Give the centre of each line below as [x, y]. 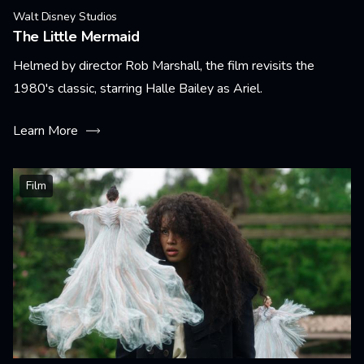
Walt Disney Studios [65, 17]
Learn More [45, 131]
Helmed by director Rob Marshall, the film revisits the [164, 66]
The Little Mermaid [76, 37]
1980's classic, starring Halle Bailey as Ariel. [138, 89]
